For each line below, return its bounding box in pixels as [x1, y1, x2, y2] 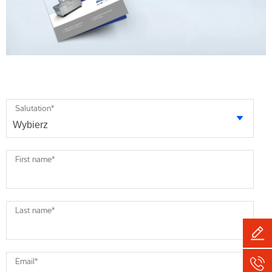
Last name [15, 203, 52, 216]
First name [15, 152, 52, 165]
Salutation [15, 101, 51, 114]
